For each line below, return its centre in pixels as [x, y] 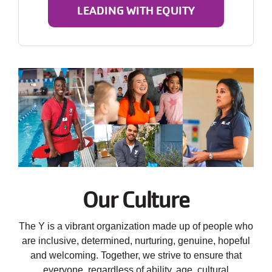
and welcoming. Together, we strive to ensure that [136, 256]
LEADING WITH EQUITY [136, 11]
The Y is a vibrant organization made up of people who [136, 226]
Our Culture [136, 200]
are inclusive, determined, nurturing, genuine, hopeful [136, 241]
